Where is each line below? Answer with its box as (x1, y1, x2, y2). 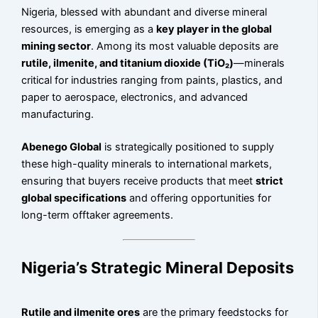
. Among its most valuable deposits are (91, 40, 279, 53)
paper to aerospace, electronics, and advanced (21, 91, 248, 104)
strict (256, 174, 284, 187)
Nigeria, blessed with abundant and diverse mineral (21, 6, 268, 19)
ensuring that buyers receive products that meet (21, 174, 256, 187)
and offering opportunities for (126, 191, 272, 204)
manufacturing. (21, 108, 94, 121)
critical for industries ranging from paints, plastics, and (21, 74, 283, 87)
